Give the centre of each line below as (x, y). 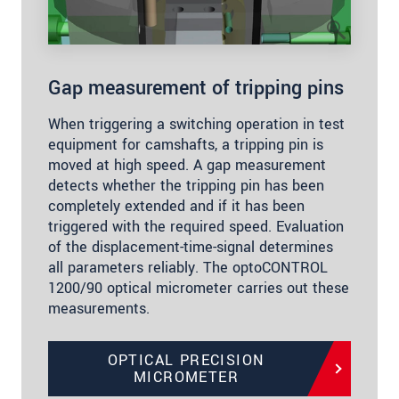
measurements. (99, 308)
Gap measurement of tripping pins (196, 88)
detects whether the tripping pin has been (186, 185)
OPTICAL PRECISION (186, 360)
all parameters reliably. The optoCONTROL (188, 267)
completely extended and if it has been (176, 206)
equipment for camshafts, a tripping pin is (186, 144)
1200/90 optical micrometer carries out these (199, 288)
